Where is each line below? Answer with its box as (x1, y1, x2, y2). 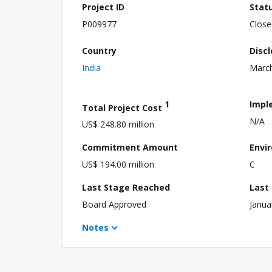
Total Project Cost (82, 101, 165, 114)
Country (82, 44, 117, 56)
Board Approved (82, 199, 146, 211)
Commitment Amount (82, 141, 178, 154)
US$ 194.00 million (82, 158, 154, 171)
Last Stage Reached (82, 182, 170, 194)
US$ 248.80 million (82, 118, 154, 131)
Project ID (82, 1, 124, 13)
